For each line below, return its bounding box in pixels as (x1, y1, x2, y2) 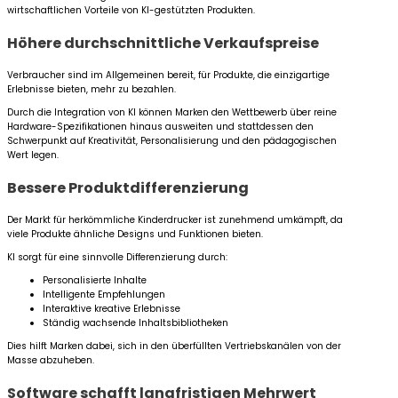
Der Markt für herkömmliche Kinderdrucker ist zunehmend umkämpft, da (7, 213, 343, 227)
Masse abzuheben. (7, 354, 94, 367)
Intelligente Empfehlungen (43, 288, 165, 301)
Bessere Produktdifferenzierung (7, 178, 249, 198)
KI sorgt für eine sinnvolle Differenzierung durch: (7, 251, 227, 264)
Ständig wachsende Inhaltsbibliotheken (43, 316, 228, 330)
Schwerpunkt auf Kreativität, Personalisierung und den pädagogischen (7, 134, 337, 147)
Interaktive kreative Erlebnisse (43, 302, 180, 315)
